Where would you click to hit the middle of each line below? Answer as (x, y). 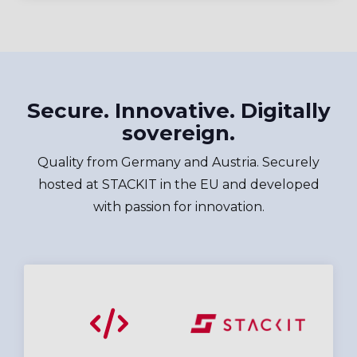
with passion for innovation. (178, 206)
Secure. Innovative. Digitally (178, 110)
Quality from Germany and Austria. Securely (178, 162)
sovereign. (178, 133)
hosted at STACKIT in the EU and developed (178, 184)
